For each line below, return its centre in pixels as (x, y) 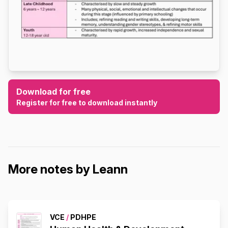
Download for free (53, 91)
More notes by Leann (68, 169)
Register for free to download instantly (87, 102)
